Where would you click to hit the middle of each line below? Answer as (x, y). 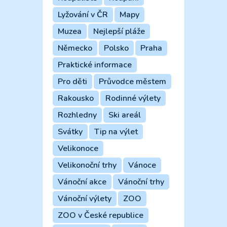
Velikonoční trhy (87, 165)
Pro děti (72, 82)
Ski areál (125, 115)
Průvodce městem (133, 82)
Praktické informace (95, 65)
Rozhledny (77, 115)
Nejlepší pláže (119, 32)
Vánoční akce (82, 182)
